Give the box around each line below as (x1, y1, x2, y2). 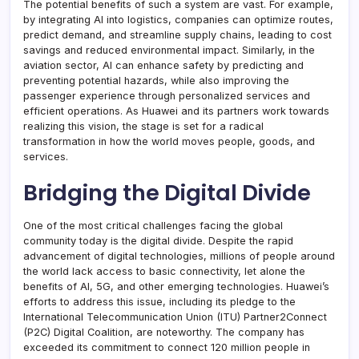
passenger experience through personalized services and (23, 90, 310, 103)
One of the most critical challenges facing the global (23, 220, 283, 232)
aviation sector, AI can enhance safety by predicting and (23, 59, 304, 72)
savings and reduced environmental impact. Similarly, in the (23, 44, 315, 57)
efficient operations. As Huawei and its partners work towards (23, 105, 329, 118)
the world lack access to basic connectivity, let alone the (23, 265, 305, 278)
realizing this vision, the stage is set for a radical (23, 120, 264, 133)
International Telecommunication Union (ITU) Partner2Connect (23, 311, 327, 324)
